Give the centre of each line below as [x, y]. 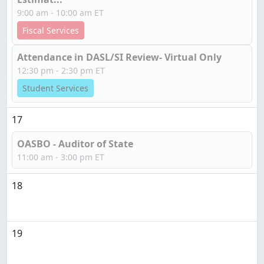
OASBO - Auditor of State [75, 144]
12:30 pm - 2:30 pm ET [61, 70]
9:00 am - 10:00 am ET [60, 13]
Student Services [55, 88]
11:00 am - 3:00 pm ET [61, 157]
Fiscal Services [51, 30]
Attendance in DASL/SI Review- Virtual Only [119, 57]
